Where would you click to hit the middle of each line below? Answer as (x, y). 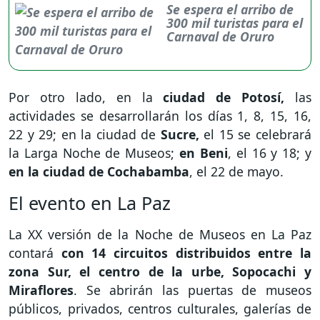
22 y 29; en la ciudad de (85, 135)
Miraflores (41, 290)
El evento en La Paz (90, 203)
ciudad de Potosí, (224, 97)
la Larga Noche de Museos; (94, 153)
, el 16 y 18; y (270, 153)
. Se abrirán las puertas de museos (192, 290)
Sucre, (180, 135)
